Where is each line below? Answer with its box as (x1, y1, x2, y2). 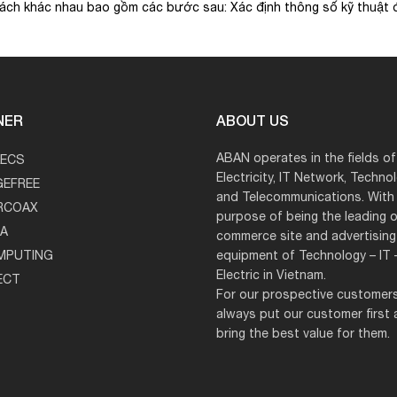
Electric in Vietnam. (216, 266, 326, 285)
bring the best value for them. (216, 324, 390, 344)
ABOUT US (216, 109, 289, 131)
